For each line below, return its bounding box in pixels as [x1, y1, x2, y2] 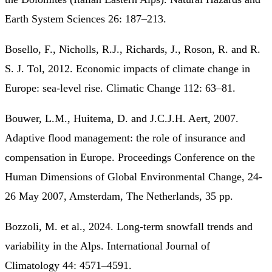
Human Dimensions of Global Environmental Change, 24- [5, 170, 262, 183]
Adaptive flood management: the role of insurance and [5, 131, 245, 144]
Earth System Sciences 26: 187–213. [5, 12, 166, 25]
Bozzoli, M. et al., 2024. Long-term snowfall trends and [5, 220, 253, 233]
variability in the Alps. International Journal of [5, 239, 210, 252]
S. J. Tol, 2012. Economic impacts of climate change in [5, 62, 250, 75]
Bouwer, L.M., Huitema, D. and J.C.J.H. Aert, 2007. [5, 112, 239, 124]
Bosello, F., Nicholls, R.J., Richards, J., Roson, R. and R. [5, 42, 260, 55]
